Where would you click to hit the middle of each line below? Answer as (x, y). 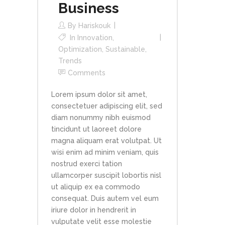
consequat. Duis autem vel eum (105, 199)
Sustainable (125, 49)
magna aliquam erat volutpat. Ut (106, 141)
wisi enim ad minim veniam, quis (105, 152)
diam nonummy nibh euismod (101, 118)
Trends (70, 61)
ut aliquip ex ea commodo (96, 187)
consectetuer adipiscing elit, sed (107, 106)
